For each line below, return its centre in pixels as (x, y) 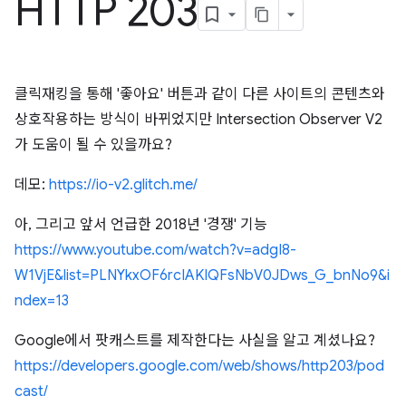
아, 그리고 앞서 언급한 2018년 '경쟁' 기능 (141, 225)
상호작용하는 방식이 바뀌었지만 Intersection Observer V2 (198, 120)
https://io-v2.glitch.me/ (123, 185)
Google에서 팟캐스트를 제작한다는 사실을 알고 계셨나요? (195, 341)
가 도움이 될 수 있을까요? (93, 145)
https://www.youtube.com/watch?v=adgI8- (155, 250)
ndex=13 (42, 301)
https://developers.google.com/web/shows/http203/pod (199, 366)
